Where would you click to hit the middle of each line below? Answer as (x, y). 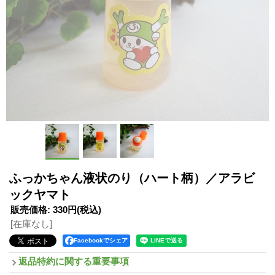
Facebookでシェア (101, 240)
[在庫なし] (31, 224)
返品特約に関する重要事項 (74, 261)
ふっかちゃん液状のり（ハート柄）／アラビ (132, 178)
